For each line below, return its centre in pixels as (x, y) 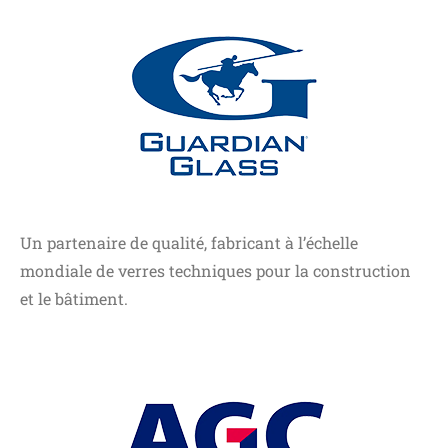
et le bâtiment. (74, 298)
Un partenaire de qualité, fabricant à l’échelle (189, 242)
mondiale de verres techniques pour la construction (215, 270)
